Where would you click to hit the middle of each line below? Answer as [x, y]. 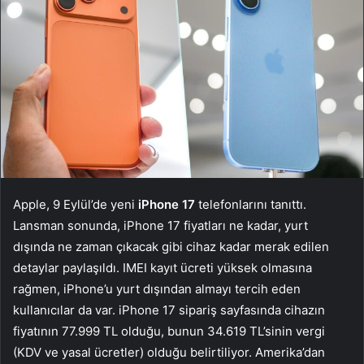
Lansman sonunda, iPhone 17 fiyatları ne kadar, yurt [160, 226]
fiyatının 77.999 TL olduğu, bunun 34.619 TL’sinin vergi [169, 331]
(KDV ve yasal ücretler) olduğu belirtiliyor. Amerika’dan [169, 353]
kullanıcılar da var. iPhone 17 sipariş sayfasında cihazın [169, 310]
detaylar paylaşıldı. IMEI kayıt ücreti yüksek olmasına [162, 268]
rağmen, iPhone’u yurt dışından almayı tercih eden [157, 289]
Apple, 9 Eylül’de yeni [76, 205]
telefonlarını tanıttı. [251, 205]
